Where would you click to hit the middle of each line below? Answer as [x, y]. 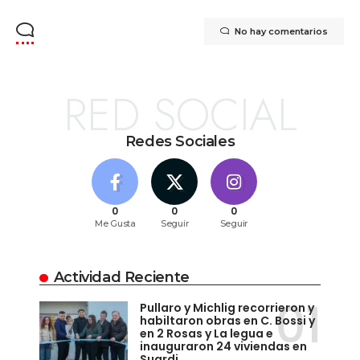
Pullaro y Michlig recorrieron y [227, 308]
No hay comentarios [281, 32]
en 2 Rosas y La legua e [207, 334]
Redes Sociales [180, 142]
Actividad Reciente [121, 278]
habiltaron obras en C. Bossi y [227, 321]
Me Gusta [115, 224]
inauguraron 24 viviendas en [223, 347]
